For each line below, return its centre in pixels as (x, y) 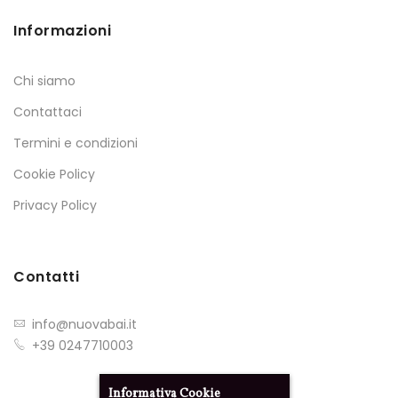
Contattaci (48, 112)
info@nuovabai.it (84, 325)
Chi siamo (44, 81)
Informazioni (62, 31)
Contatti (46, 277)
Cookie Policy (54, 175)
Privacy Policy (55, 206)
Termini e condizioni (76, 143)
